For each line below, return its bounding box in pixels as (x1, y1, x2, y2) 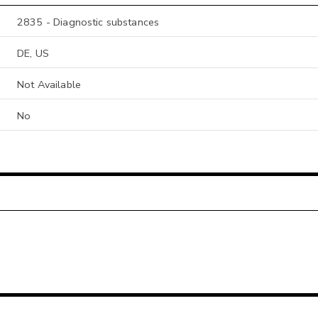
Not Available (17, 77, 81, 92)
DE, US (17, 45, 49, 60)
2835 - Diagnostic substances (17, 14, 160, 29)
